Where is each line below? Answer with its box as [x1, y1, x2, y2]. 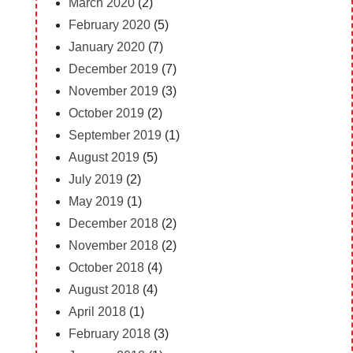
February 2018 [68, 326, 150, 340]
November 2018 [68, 238, 158, 252]
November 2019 [68, 84, 158, 98]
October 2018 [68, 260, 144, 274]
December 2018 [68, 216, 158, 230]
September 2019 [68, 128, 162, 142]
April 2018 [68, 304, 126, 318]
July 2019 [68, 172, 123, 186]
